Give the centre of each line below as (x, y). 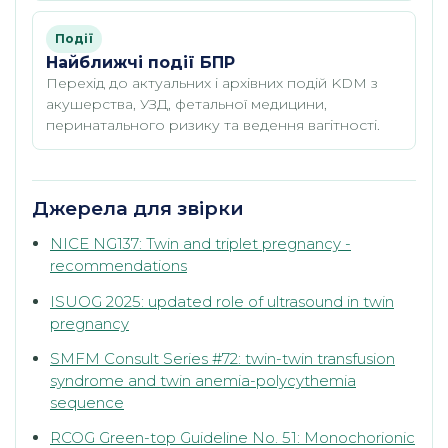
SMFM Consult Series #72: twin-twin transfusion (222, 358)
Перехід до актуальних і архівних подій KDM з (212, 83)
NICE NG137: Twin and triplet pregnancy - (200, 244)
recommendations (118, 266)
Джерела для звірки (138, 209)
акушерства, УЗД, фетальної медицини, (186, 104)
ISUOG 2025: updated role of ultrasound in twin (222, 301)
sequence (87, 402)
